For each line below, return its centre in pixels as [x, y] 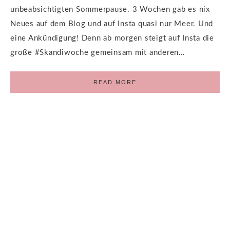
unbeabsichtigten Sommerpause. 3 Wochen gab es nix [110, 9]
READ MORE [115, 82]
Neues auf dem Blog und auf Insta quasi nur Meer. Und [112, 24]
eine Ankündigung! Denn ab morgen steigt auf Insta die [112, 38]
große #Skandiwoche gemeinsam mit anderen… [98, 52]
